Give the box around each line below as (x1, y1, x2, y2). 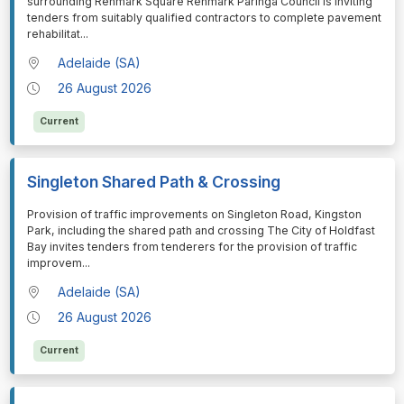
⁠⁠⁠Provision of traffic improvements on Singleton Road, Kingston (26, 207, 362, 221)
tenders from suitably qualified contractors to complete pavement (26, 10, 381, 24)
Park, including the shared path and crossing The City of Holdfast (26, 223, 375, 237)
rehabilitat (26, 26, 80, 41)
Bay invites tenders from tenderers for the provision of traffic (26, 239, 357, 253)
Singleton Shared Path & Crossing (26, 171, 280, 191)
